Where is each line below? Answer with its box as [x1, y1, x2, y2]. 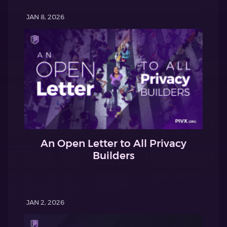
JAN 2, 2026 [26, 198, 64, 207]
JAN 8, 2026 [26, 12, 64, 21]
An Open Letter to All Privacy [41, 137, 186, 150]
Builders [92, 149, 135, 162]
